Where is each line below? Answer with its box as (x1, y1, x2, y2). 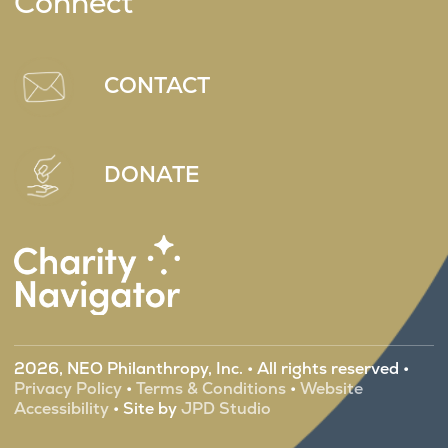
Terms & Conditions (135, 377, 286, 399)
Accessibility (13, 397, 109, 419)
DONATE (103, 159, 200, 189)
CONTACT (103, 70, 210, 100)
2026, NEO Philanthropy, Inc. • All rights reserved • (13, 357, 409, 379)
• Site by (108, 397, 177, 419)
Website (299, 377, 363, 399)
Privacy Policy (13, 377, 122, 399)
